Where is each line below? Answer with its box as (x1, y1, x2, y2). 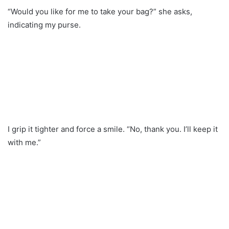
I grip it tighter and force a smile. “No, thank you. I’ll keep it (8, 124, 218, 134)
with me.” (8, 137, 41, 147)
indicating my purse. (8, 19, 81, 30)
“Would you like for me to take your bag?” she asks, (8, 6, 192, 16)
